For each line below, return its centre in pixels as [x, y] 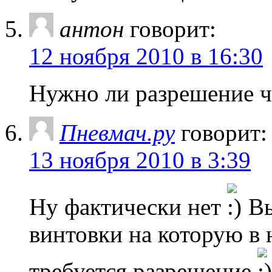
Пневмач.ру [117, 132]
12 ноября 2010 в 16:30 [146, 56]
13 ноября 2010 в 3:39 [140, 160]
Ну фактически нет [128, 206]
